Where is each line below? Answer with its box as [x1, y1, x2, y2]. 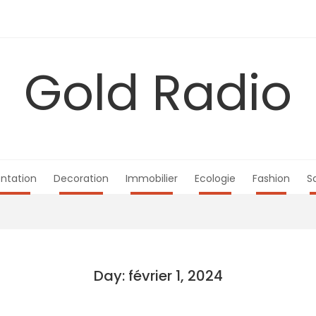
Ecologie [195, 171, 236, 186]
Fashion [253, 171, 290, 186]
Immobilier [126, 171, 178, 186]
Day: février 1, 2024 [93, 266, 223, 286]
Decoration [54, 171, 109, 186]
